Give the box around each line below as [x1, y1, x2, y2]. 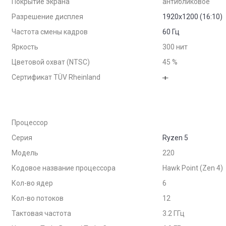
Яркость [12, 43, 38, 51]
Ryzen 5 [162, 134, 188, 142]
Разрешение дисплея [12, 13, 83, 21]
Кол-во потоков [12, 194, 64, 202]
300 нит [162, 43, 188, 51]
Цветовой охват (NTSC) [12, 58, 90, 66]
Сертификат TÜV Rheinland [12, 73, 100, 81]
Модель [12, 149, 38, 157]
